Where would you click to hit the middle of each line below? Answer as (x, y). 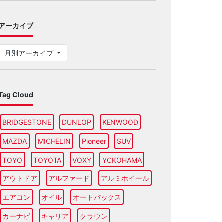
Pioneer (94, 141)
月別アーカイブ (30, 53)
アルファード (69, 178)
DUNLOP (77, 122)
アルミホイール (125, 178)
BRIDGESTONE (27, 122)
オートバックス (97, 197)
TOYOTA (48, 160)
